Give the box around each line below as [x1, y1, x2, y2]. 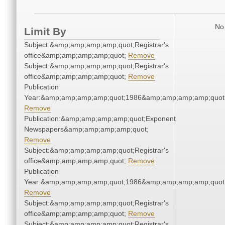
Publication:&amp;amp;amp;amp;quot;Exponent [24, 115, 176, 123]
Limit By [24, 26, 66, 38]
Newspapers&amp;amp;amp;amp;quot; [24, 125, 149, 134]
